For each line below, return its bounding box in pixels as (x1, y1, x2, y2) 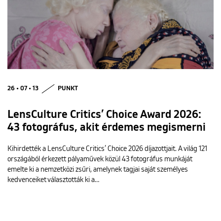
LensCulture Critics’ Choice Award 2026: (7, 109, 201, 120)
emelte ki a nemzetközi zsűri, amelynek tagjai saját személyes (7, 166, 188, 173)
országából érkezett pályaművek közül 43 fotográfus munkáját (7, 155, 192, 163)
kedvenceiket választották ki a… (7, 176, 99, 184)
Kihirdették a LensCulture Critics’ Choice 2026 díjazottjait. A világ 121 (7, 145, 207, 152)
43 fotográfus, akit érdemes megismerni (7, 122, 206, 133)
